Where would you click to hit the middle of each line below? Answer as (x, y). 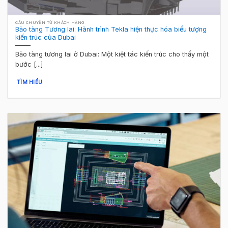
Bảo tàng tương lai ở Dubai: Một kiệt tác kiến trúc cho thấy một (112, 54)
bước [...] (29, 64)
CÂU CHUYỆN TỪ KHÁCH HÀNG (50, 22)
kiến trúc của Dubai (46, 37)
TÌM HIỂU (30, 82)
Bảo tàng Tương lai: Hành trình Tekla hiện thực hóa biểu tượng (111, 29)
